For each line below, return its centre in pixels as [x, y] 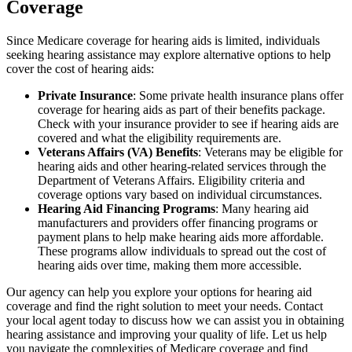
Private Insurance [85, 95]
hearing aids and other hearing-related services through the [182, 166]
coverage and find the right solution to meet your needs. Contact [165, 306]
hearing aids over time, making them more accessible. [170, 265]
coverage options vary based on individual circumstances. [180, 194]
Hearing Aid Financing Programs [126, 208]
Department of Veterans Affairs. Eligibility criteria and [171, 180]
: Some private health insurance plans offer [238, 95]
